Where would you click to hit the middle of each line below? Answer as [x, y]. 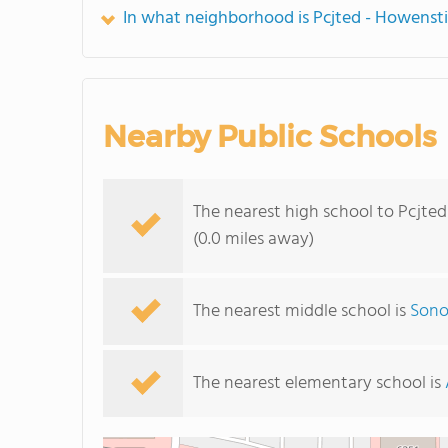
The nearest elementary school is [319, 383]
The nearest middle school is [301, 311]
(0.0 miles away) [253, 239]
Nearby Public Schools [269, 136]
